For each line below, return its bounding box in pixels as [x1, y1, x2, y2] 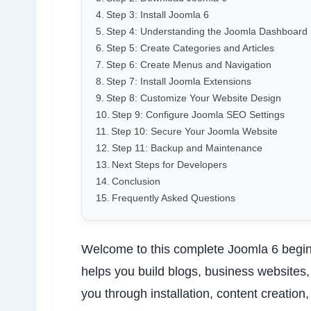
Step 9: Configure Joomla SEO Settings [111, 109, 285, 121]
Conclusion [111, 176, 160, 187]
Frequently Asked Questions [111, 192, 235, 204]
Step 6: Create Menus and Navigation [106, 59, 271, 71]
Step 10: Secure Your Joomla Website [110, 126, 278, 137]
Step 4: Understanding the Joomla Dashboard [106, 26, 308, 37]
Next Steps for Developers [111, 159, 227, 171]
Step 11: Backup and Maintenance [111, 142, 262, 154]
